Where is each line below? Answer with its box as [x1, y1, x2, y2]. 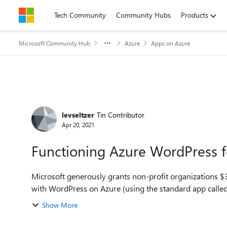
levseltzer [62, 109, 94, 120]
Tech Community [54, 10, 106, 20]
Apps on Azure [151, 39, 190, 47]
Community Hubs [116, 10, 171, 20]
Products [181, 10, 208, 20]
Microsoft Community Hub [19, 39, 90, 47]
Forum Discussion [18, 92, 145, 114]
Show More [42, 200, 78, 210]
